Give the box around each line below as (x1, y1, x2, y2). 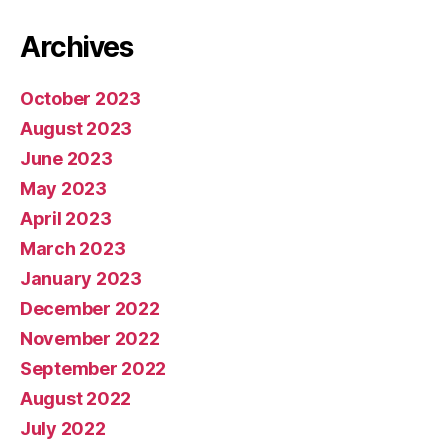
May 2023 (20, 177, 107, 199)
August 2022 (20, 387, 132, 409)
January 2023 (20, 267, 142, 289)
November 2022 (20, 327, 160, 349)
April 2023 (20, 207, 112, 229)
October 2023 (20, 87, 141, 109)
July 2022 (20, 417, 106, 439)
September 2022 (20, 357, 167, 379)
